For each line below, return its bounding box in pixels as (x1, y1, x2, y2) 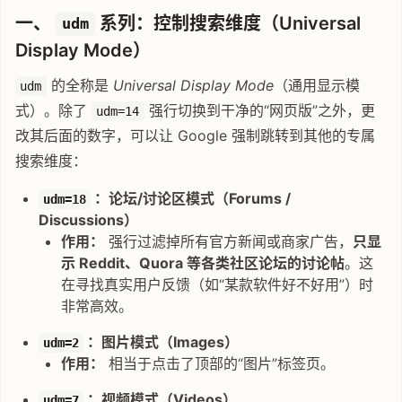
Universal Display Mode (112, 75, 274, 94)
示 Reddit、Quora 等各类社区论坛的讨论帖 (61, 253, 345, 272)
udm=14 (96, 103, 140, 118)
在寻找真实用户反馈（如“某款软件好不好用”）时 (61, 275, 374, 293)
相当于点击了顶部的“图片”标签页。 (104, 354, 336, 372)
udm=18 (43, 191, 87, 206)
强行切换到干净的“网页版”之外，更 (144, 100, 375, 119)
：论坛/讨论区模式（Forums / (91, 188, 292, 207)
